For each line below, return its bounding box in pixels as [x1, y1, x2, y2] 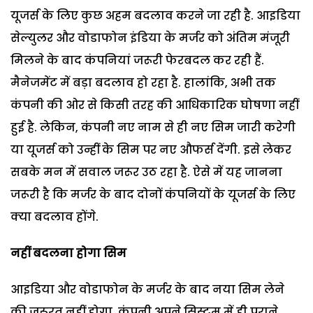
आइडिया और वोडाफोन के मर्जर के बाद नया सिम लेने [10, 281, 284, 298]
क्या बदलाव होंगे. [10, 208, 99, 225]
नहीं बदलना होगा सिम [10, 245, 126, 261]
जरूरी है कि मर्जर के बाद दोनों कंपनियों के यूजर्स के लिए [10, 186, 296, 203]
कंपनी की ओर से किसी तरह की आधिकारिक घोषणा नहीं [10, 96, 298, 113]
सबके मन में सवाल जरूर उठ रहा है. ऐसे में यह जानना [10, 163, 282, 180]
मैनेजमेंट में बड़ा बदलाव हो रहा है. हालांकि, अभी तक [10, 74, 276, 91]
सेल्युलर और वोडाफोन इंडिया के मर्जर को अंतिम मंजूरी [10, 29, 290, 46]
